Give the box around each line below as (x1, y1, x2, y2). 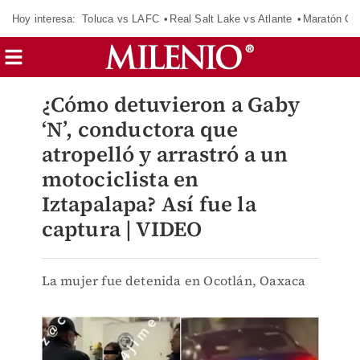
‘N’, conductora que (41, 115, 239, 144)
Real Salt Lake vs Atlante (170, 12, 292, 25)
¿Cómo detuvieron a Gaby (41, 90, 301, 119)
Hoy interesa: (12, 12, 76, 25)
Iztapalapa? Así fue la (41, 190, 256, 219)
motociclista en (41, 165, 199, 194)
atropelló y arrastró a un (41, 140, 288, 169)
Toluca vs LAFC (82, 12, 159, 25)
